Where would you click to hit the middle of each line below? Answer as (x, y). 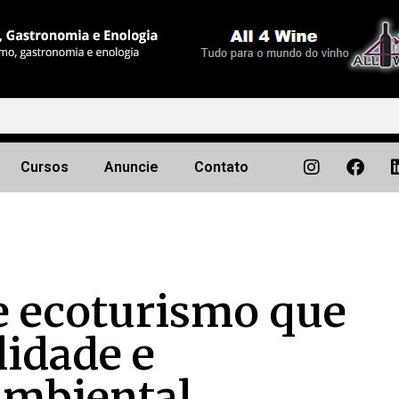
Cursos (44, 167)
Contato (221, 167)
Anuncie (131, 167)
